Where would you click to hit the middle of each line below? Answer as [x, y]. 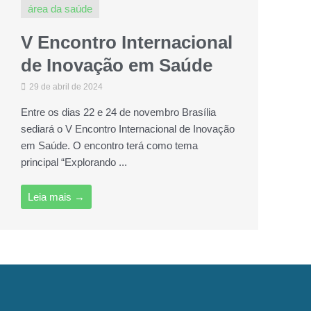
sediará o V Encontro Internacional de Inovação [128, 129]
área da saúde [60, 9]
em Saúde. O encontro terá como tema [109, 145]
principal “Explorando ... [74, 162]
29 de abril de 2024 [65, 87]
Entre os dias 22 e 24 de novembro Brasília [118, 112]
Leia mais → [56, 197]
